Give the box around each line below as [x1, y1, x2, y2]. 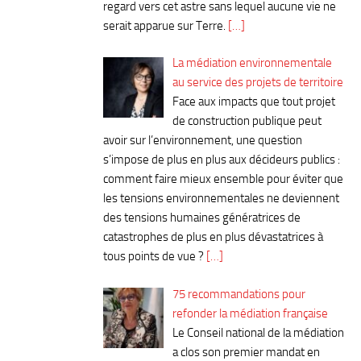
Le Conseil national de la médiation [172, 325, 345, 340]
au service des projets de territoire [172, 75, 344, 90]
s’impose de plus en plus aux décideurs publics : [103, 152, 340, 168]
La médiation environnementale [172, 56, 333, 71]
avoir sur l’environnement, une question [103, 133, 302, 148]
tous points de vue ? [103, 249, 204, 264]
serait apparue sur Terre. [103, 18, 226, 33]
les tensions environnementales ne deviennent [103, 191, 339, 206]
